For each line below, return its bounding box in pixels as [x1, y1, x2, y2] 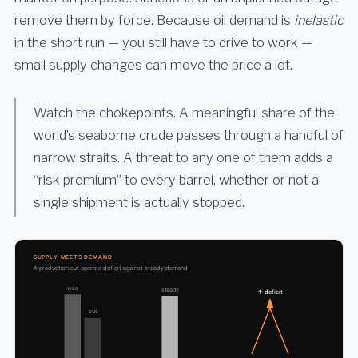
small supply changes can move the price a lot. [14, 57, 292, 74]
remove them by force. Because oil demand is [14, 12, 294, 29]
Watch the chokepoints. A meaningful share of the [34, 105, 335, 121]
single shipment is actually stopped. [34, 194, 245, 211]
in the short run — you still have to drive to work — [14, 34, 312, 51]
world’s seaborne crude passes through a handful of [34, 127, 344, 144]
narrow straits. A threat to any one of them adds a [34, 149, 333, 166]
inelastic [294, 12, 344, 29]
